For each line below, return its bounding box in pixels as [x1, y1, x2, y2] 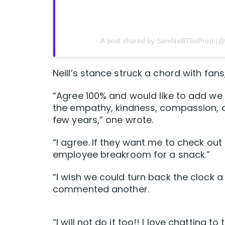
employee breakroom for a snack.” [53, 148, 210, 161]
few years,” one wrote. [53, 114, 154, 127]
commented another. [53, 183, 149, 196]
